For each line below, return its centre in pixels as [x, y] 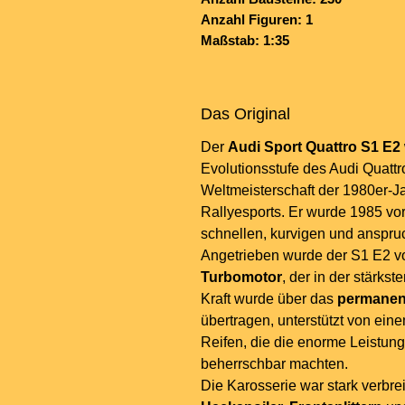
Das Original [245, 114]
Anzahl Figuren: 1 [257, 20]
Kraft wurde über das [269, 299]
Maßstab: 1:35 [245, 41]
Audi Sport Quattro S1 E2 [314, 147]
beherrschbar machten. [274, 364]
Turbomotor [241, 278]
